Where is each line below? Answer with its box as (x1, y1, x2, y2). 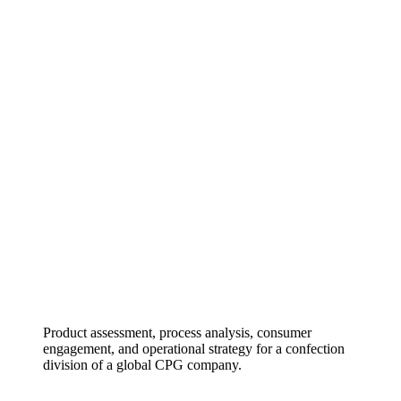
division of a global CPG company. (43, 356, 242, 372)
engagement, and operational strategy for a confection (43, 340, 345, 356)
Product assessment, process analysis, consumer (43, 324, 311, 340)
